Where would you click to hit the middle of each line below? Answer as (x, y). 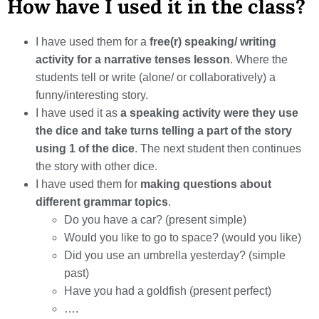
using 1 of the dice (85, 149)
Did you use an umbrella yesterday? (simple (175, 256)
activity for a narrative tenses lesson (133, 60)
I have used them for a (93, 42)
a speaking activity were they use (208, 113)
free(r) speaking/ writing (213, 42)
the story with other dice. (96, 167)
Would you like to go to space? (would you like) (183, 238)
